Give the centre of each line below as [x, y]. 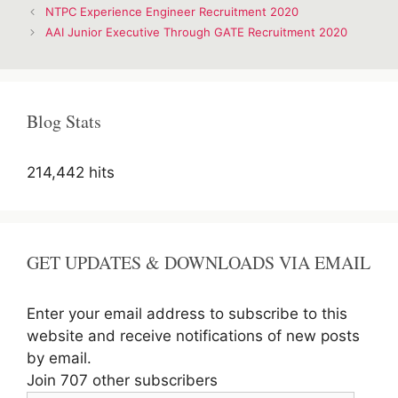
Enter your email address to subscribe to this [187, 314]
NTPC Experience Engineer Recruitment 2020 [171, 12]
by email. [59, 358]
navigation [54, 26]
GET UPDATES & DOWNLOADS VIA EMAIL [199, 263]
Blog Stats [64, 122]
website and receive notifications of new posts [193, 336]
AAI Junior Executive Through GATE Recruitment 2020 [196, 32]
